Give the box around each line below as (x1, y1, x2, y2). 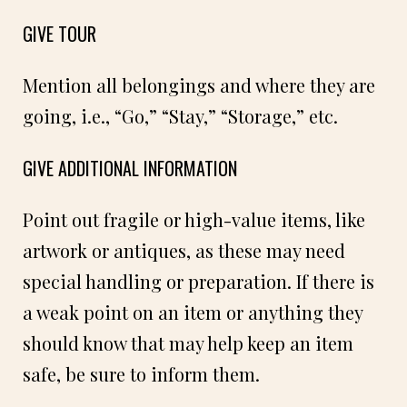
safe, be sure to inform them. (23, 361, 260, 386)
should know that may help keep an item (23, 330, 353, 355)
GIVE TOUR (23, 19, 96, 47)
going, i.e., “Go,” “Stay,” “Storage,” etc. (23, 103, 338, 128)
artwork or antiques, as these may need (23, 237, 345, 263)
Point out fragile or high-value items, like (23, 206, 365, 232)
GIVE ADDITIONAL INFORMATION (23, 154, 237, 182)
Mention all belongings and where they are (23, 72, 375, 97)
